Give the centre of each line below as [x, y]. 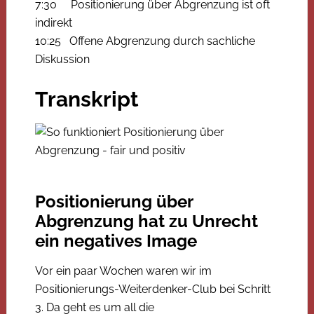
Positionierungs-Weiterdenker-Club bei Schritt [152, 289]
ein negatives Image [116, 240]
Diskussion [62, 59]
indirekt [53, 22]
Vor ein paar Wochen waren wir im [123, 271]
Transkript [87, 99]
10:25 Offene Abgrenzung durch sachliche [145, 41]
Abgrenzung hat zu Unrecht [146, 221]
